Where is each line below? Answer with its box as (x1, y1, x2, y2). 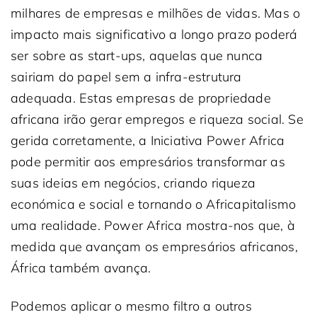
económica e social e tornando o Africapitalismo (11, 196, 296, 212)
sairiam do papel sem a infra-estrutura (11, 69, 242, 85)
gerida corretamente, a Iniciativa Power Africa (11, 132, 285, 149)
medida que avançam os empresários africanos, (11, 238, 298, 255)
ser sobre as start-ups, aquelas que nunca (11, 47, 263, 64)
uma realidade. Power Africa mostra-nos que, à (11, 217, 296, 234)
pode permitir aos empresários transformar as (11, 154, 285, 170)
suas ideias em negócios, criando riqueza (11, 175, 256, 191)
